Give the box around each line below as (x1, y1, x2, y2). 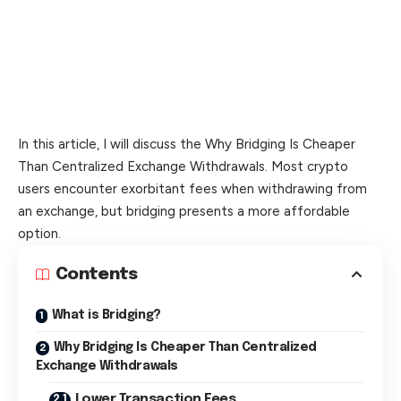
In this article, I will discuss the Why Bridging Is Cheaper (18, 135, 355, 152)
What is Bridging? (51, 308, 161, 321)
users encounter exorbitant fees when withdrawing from (18, 180, 367, 197)
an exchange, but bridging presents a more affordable (18, 202, 350, 219)
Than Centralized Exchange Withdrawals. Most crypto (18, 158, 348, 175)
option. (18, 225, 61, 242)
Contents (55, 265, 138, 283)
